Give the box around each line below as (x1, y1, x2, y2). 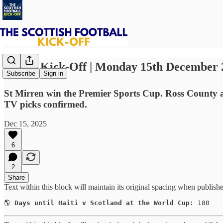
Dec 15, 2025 (4, 119, 47, 128)
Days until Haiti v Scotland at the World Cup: (14, 199, 194, 207)
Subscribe (6, 70, 35, 78)
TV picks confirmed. (4, 99, 87, 110)
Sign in (43, 70, 63, 78)
